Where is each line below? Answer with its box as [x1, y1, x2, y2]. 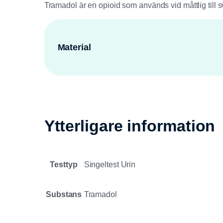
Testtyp [50, 160, 78, 169]
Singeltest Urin [84, 160, 136, 169]
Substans [46, 190, 82, 199]
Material [57, 42, 91, 53]
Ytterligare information [44, 116, 216, 135]
